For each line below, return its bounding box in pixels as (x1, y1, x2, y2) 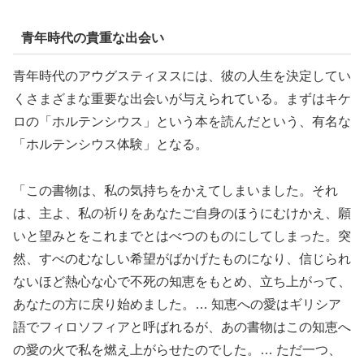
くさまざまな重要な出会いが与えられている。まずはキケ (13, 91, 351, 106)
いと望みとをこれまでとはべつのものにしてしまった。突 (13, 228, 351, 243)
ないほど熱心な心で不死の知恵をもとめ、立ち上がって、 (13, 274, 351, 288)
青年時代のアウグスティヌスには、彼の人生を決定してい (13, 68, 351, 83)
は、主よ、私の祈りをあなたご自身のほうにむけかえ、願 (13, 206, 351, 220)
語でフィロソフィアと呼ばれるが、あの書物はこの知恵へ (13, 319, 351, 334)
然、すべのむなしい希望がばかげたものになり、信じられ (13, 251, 351, 266)
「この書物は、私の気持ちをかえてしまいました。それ (13, 183, 338, 197)
